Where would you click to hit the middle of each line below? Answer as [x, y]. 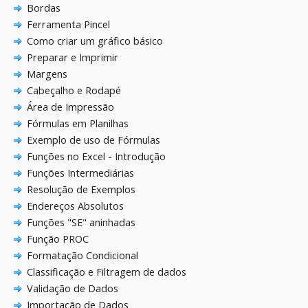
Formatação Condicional [82, 256]
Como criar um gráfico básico [95, 41]
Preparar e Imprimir [72, 58]
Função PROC [57, 239]
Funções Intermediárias [80, 173]
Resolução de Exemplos [81, 190]
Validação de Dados [72, 289]
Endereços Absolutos [75, 206]
